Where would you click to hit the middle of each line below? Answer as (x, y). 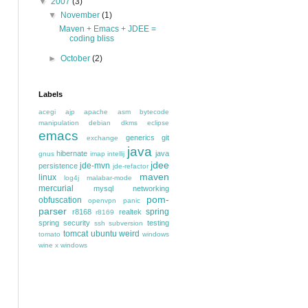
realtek (130, 212)
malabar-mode (109, 178)
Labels (51, 94)
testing (158, 223)
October (77, 58)
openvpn (102, 200)
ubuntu (103, 234)
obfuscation (60, 200)
